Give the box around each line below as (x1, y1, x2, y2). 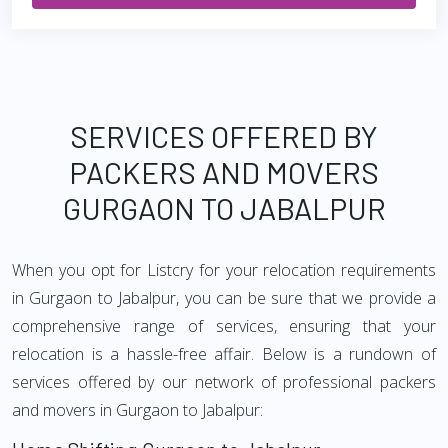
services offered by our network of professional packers (12, 371, 436, 393)
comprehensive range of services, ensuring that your (12, 315, 436, 337)
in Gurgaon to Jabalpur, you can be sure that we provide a (12, 287, 436, 309)
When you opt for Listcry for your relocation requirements (12, 259, 436, 281)
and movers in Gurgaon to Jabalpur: (12, 399, 263, 421)
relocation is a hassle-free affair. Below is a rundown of (12, 343, 436, 365)
